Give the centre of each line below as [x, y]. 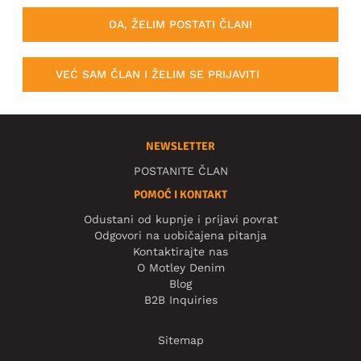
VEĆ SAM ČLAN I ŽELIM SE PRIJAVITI [158, 75]
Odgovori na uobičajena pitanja [180, 236]
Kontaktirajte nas [180, 252]
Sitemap [180, 340]
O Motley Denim [180, 268]
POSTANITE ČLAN [180, 171]
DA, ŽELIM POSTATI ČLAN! [180, 24]
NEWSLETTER [180, 147]
